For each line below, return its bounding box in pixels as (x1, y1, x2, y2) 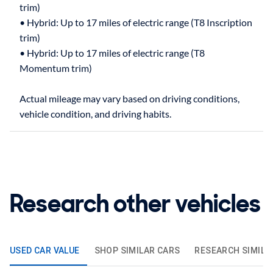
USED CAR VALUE (10, 246, 80, 256)
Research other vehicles (10, 187, 261, 219)
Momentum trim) (19, 62, 92, 74)
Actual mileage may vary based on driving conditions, (19, 92, 239, 104)
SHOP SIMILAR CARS (94, 246, 180, 256)
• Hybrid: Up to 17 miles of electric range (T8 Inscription (19, 16, 252, 28)
